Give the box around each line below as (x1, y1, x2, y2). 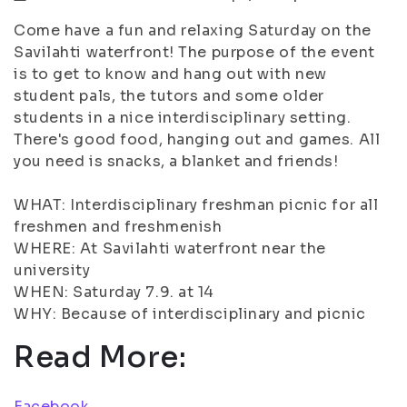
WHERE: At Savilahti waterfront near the (14, 239, 326, 258)
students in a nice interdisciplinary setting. (14, 108, 352, 127)
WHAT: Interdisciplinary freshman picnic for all (14, 195, 379, 214)
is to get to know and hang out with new (14, 65, 327, 84)
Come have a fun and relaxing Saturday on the (14, 21, 372, 40)
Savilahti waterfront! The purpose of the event (14, 43, 375, 62)
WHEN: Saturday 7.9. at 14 (14, 283, 214, 302)
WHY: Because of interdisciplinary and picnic (14, 304, 366, 323)
